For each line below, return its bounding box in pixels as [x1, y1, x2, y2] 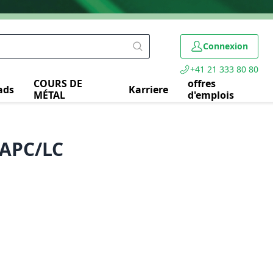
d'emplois [188, 88, 235, 102]
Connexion [203, 40, 248, 52]
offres [188, 77, 216, 90]
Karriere [129, 82, 169, 96]
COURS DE [33, 77, 82, 90]
